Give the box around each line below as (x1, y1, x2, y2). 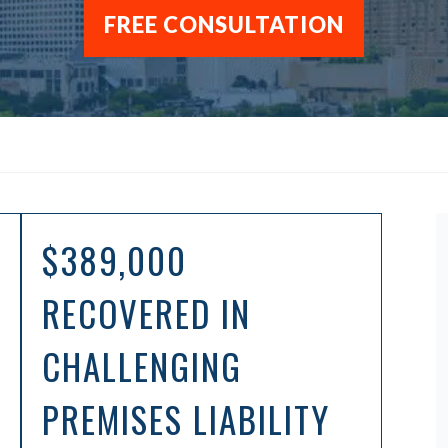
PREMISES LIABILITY (41, 393, 330, 445)
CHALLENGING (41, 340, 242, 392)
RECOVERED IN (41, 287, 251, 339)
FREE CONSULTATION (104, 11, 344, 38)
